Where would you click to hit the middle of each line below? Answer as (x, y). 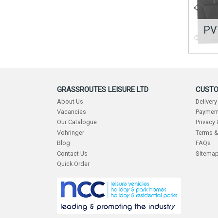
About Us (70, 101)
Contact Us (72, 153)
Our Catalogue (77, 122)
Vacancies (72, 112)
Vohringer (71, 132)
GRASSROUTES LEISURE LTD (103, 90)
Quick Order (73, 163)
